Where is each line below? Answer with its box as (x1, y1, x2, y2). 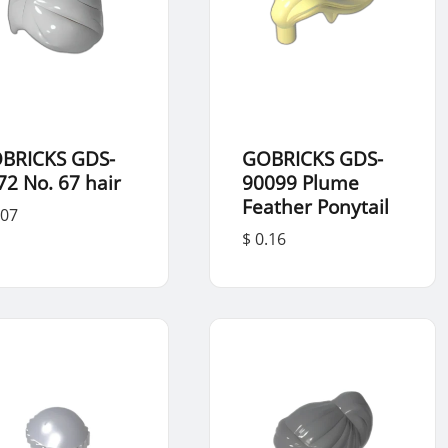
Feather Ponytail (241, 193, 389, 219)
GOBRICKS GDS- (241, 145, 383, 171)
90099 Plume (241, 169, 359, 195)
